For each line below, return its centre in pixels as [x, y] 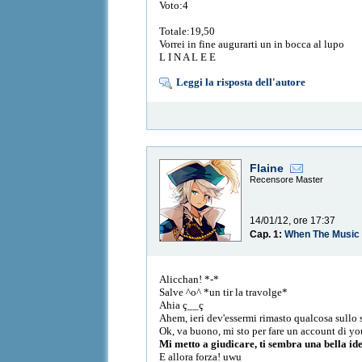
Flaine [267, 168]
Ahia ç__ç [182, 305]
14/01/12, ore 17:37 [293, 221]
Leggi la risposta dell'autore [241, 82]
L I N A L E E [188, 57]
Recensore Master [287, 180]
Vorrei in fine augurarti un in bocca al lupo [252, 44]
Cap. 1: [267, 235]
